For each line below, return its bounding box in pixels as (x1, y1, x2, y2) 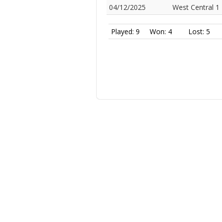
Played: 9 (111, 27, 140, 36)
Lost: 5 (188, 27, 210, 36)
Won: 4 (150, 27, 172, 36)
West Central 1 (172, 2, 220, 12)
